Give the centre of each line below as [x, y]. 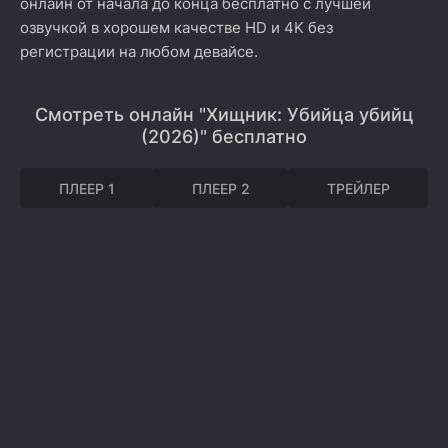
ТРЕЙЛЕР [358, 188]
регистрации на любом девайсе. [139, 51]
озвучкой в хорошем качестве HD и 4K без [176, 27]
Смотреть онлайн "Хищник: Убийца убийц [224, 114]
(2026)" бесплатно [224, 136]
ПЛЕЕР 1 [86, 188]
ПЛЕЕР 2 [220, 188]
